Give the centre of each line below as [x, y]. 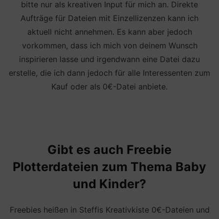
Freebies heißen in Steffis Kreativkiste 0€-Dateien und [109, 210]
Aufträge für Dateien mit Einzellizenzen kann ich [109, 18]
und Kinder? [109, 184]
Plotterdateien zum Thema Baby [109, 167]
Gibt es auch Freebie [109, 150]
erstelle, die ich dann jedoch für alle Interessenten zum [109, 73]
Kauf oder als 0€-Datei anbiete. [109, 86]
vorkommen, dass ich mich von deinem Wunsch [109, 45]
